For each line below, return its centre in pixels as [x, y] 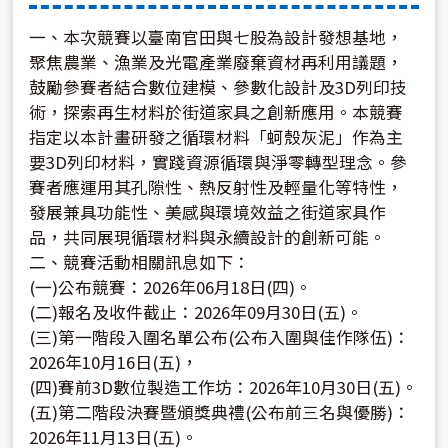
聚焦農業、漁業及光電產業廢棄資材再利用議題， [216, 62]
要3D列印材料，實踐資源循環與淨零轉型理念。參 [218, 162]
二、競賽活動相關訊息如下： [140, 262]
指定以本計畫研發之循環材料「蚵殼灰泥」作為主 [216, 137]
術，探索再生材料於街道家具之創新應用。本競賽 [216, 112]
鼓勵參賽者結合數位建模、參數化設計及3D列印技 [218, 87]
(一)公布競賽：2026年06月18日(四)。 [171, 287]
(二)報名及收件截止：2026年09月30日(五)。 [196, 312]
